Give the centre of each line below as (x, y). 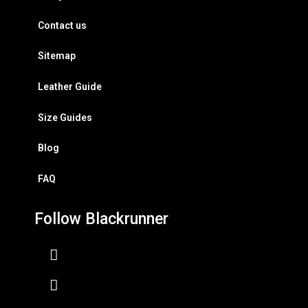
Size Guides (65, 117)
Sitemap (57, 56)
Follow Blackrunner (101, 219)
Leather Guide (70, 87)
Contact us (62, 25)
